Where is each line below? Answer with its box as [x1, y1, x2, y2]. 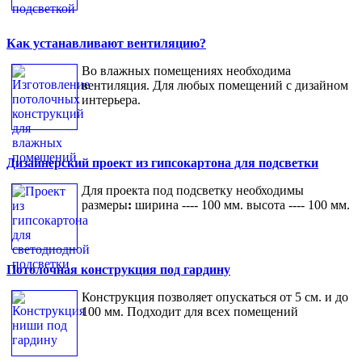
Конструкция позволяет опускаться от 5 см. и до [82, 290, 348, 305]
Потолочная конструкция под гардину [6, 263, 230, 277]
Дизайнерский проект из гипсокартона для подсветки [6, 156, 318, 170]
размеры [82, 198, 128, 213]
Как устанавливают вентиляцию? [6, 36, 206, 51]
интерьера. [82, 93, 141, 107]
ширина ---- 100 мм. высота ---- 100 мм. [132, 198, 350, 213]
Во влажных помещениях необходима [82, 64, 291, 78]
